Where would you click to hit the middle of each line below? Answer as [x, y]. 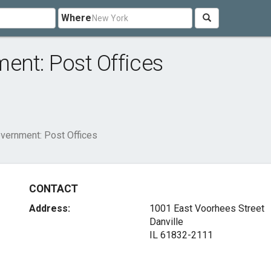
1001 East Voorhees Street [207, 208]
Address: [50, 208]
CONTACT [54, 189]
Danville [166, 222]
